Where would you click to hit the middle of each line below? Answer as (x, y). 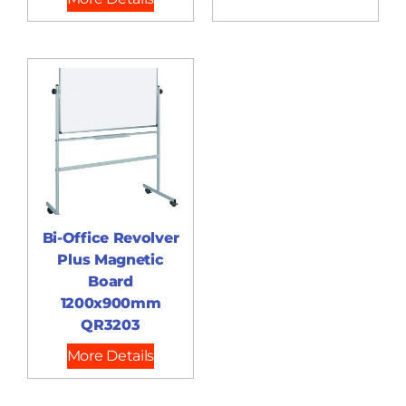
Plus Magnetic (111, 260)
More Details (111, 356)
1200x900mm (111, 304)
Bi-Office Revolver (111, 238)
